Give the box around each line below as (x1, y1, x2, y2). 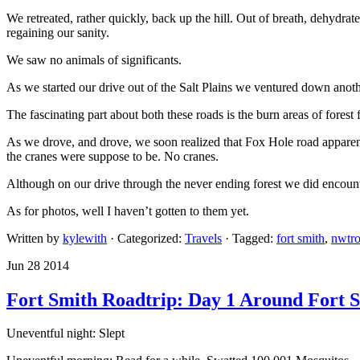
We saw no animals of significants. (6, 52, 182, 67)
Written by (6, 231, 63, 245)
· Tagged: (225, 231, 276, 245)
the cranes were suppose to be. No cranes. (6, 149, 219, 163)
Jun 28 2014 (6, 258, 69, 272)
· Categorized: (110, 231, 185, 245)
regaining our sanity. (6, 25, 109, 39)
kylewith (63, 231, 107, 245)
